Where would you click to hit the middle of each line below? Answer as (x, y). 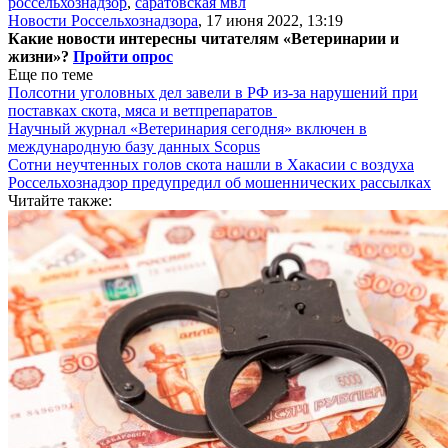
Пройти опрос (123, 56)
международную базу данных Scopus (134, 146)
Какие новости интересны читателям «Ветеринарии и (203, 38)
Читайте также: (60, 200)
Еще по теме (50, 74)
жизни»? (40, 56)
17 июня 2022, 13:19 (274, 20)
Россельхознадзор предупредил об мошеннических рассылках (219, 182)
